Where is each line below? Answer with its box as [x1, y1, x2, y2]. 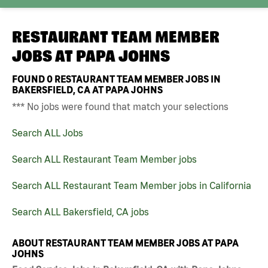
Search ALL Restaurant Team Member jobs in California [12, 179, 251, 191]
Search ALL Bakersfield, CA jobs [12, 206, 149, 217]
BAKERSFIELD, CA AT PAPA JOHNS [12, 84, 163, 95]
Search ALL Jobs [12, 127, 83, 138]
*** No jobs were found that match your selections [12, 100, 229, 112]
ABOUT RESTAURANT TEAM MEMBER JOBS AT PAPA [12, 237, 239, 248]
